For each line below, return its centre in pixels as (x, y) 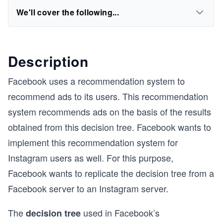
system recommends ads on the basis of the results (110, 111)
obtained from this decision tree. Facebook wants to (110, 127)
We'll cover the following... (68, 12)
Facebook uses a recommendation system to (96, 81)
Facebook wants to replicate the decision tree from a (111, 173)
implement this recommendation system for (93, 142)
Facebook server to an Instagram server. (88, 188)
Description (48, 61)
